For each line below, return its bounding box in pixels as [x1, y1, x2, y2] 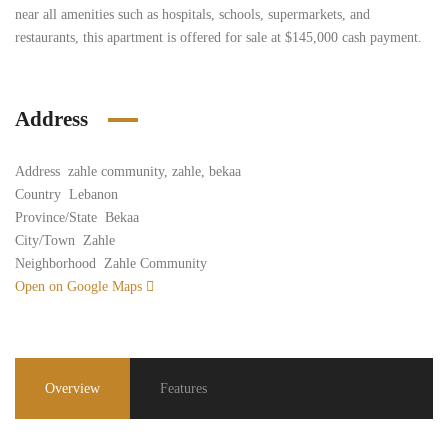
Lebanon [69, 187, 118, 202]
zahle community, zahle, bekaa [68, 164, 241, 179]
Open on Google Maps [15, 279, 146, 294]
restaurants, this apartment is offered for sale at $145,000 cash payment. [15, 30, 422, 45]
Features [160, 381, 207, 396]
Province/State [15, 210, 97, 225]
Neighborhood [15, 256, 96, 271]
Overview [45, 381, 100, 396]
